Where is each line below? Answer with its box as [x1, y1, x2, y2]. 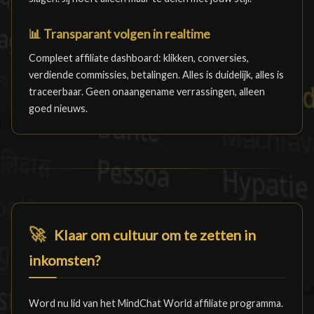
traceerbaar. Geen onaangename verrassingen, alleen [29, 86, 265, 97]
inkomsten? [29, 252, 100, 268]
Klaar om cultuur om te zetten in [51, 226, 256, 243]
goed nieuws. [29, 102, 88, 114]
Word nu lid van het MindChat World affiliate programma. [29, 297, 283, 309]
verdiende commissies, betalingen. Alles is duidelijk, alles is [29, 69, 284, 81]
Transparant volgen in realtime [41, 27, 210, 41]
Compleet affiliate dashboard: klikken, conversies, [29, 52, 249, 64]
